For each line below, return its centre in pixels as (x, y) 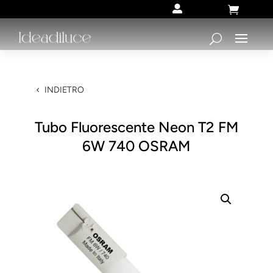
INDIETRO (64, 90)
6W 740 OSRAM (136, 146)
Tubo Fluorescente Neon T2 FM (136, 127)
